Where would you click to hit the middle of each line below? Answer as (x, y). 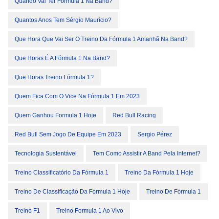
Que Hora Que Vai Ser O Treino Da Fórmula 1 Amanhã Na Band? (101, 39)
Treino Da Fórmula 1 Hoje (159, 173)
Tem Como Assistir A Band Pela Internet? (147, 154)
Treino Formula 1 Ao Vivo (90, 211)
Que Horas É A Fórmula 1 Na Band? (62, 58)
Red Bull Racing (134, 116)
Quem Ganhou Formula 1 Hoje (55, 116)
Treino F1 (27, 211)
